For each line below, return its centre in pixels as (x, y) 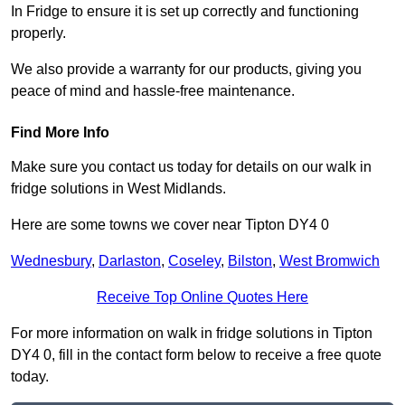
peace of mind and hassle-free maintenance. (153, 91)
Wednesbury (51, 261)
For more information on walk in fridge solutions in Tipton (192, 334)
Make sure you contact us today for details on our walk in (191, 167)
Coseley (194, 261)
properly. (40, 33)
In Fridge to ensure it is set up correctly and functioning (185, 12)
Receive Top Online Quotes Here (202, 297)
